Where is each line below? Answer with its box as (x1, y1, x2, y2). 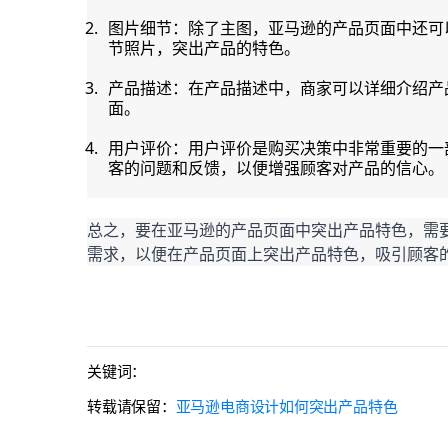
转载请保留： (87, 397, 176, 416)
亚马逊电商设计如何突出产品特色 (175, 397, 398, 416)
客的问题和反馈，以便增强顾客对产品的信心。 (108, 156, 444, 179)
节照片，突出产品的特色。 (108, 36, 300, 59)
